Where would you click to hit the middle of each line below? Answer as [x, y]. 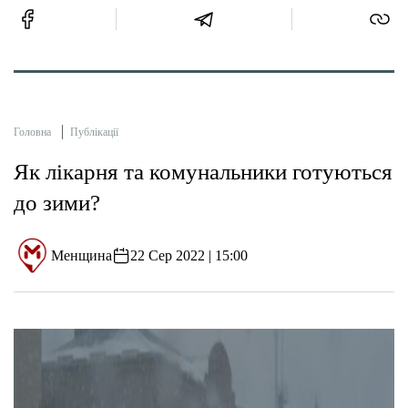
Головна [32, 133]
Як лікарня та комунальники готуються [203, 172]
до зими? [57, 203]
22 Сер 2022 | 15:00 [189, 255]
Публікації [94, 133]
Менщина [82, 255]
